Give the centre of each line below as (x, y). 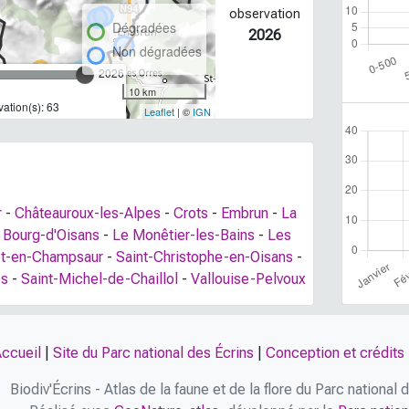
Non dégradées (157, 51)
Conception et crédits (335, 353)
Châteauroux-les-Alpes (88, 213)
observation (264, 14)
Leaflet (159, 111)
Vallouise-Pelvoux (248, 278)
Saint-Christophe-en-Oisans (204, 257)
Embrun (245, 213)
